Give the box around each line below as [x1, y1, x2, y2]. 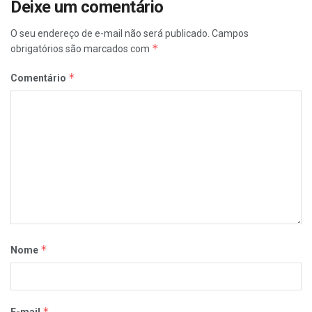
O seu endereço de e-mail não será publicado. [10, 28, 210, 39]
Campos [212, 28, 249, 39]
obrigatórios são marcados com [10, 43, 152, 54]
